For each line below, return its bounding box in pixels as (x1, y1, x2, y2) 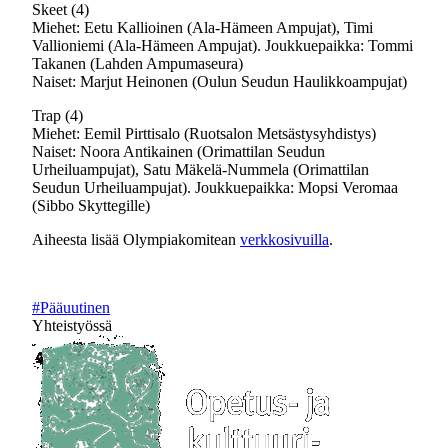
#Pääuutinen (32, 299, 110, 316)
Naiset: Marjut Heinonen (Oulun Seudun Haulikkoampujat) (32, 73, 407, 90)
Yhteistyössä (32, 317, 112, 334)
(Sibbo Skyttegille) (32, 197, 150, 214)
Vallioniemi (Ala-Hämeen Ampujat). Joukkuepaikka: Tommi (32, 37, 413, 54)
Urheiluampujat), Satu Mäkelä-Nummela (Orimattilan (32, 161, 369, 178)
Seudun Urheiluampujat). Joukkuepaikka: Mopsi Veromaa (32, 179, 398, 196)
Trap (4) (32, 107, 83, 124)
